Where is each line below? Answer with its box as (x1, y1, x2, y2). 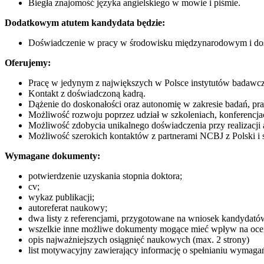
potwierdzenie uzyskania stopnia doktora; (28, 170, 184, 181)
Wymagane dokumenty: (5, 150, 103, 161)
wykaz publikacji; (28, 192, 97, 202)
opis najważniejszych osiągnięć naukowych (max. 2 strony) (28, 234, 249, 245)
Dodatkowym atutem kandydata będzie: (5, 17, 165, 28)
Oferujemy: (5, 57, 51, 68)
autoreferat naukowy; (28, 202, 107, 213)
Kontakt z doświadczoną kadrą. (28, 88, 146, 98)
